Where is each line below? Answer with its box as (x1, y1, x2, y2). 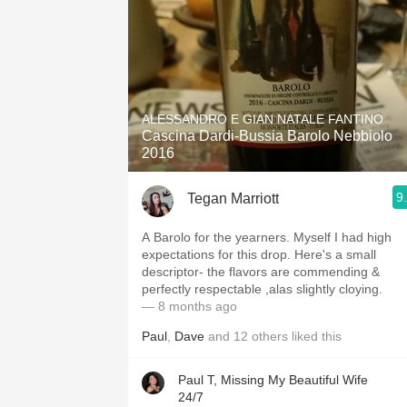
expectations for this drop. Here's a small (142, 247, 376, 262)
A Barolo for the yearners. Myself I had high (142, 230, 194, 244)
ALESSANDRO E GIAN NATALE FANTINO (142, 112, 383, 126)
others (252, 329, 288, 343)
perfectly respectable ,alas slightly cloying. (142, 282, 382, 296)
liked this (288, 329, 342, 343)
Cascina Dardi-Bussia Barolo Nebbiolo (142, 128, 392, 144)
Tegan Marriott (187, 190, 279, 206)
